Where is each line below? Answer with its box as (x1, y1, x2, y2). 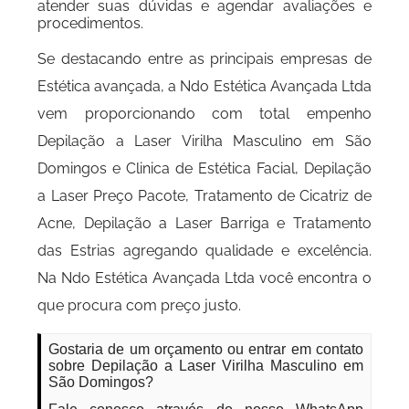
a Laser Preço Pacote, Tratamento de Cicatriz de (37, 187, 372, 204)
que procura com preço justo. (37, 297, 242, 314)
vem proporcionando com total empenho (37, 105, 372, 122)
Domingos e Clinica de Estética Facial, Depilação (37, 160, 372, 177)
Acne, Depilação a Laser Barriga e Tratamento (37, 215, 372, 232)
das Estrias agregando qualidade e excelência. (37, 242, 372, 259)
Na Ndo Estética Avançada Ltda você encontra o (37, 269, 372, 287)
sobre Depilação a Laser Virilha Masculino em (48, 358, 363, 373)
